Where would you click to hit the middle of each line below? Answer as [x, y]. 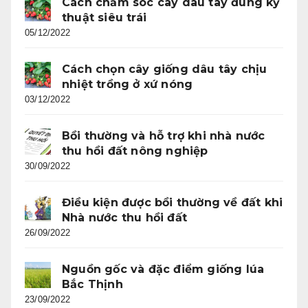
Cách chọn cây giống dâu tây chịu [165, 69]
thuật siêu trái [104, 18]
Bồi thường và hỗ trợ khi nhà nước [164, 136]
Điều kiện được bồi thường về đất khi [173, 203]
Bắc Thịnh [92, 285]
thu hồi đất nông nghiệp [135, 151]
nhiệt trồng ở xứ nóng [128, 85]
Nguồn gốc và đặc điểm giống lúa [163, 269]
